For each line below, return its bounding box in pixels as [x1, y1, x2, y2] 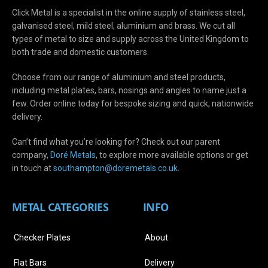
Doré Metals [50, 150, 96, 160]
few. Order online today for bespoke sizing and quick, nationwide [12, 99, 254, 109]
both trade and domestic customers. [12, 47, 149, 57]
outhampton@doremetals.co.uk [57, 163, 178, 173]
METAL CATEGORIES [12, 200, 109, 215]
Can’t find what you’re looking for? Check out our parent [12, 137, 220, 147]
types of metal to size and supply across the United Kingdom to [12, 34, 249, 44]
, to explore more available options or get [96, 150, 248, 160]
